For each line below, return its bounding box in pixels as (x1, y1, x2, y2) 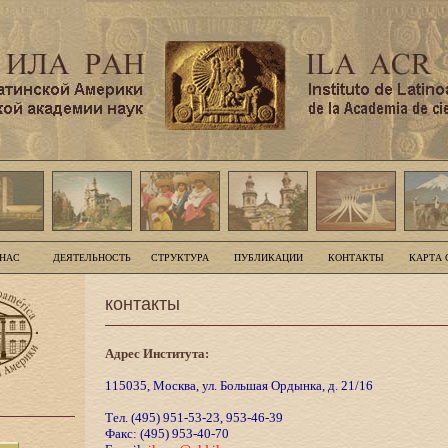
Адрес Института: (104, 346, 209, 361)
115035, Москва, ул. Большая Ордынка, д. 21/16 (104, 378, 373, 393)
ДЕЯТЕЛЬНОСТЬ (53, 252, 131, 263)
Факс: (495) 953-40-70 (104, 426, 229, 441)
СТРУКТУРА (151, 252, 209, 263)
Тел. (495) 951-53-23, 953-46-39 (104, 410, 283, 425)
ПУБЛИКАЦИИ (233, 252, 303, 263)
